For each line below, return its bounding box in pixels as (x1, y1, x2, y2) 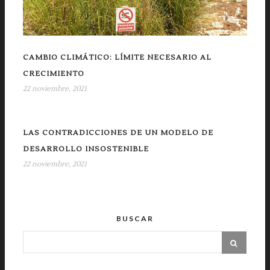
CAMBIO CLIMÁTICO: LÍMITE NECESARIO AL (23, 53, 212, 63)
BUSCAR (116, 214, 154, 224)
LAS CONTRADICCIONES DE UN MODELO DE (23, 128, 213, 138)
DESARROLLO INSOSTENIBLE (23, 145, 149, 154)
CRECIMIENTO (23, 69, 84, 79)
